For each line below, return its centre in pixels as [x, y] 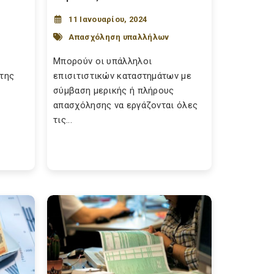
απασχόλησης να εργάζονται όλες [126, 105]
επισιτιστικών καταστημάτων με [122, 76]
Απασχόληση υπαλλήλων [119, 37]
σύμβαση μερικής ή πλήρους [114, 91]
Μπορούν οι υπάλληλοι [103, 61]
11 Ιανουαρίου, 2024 [108, 19]
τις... [63, 120]
